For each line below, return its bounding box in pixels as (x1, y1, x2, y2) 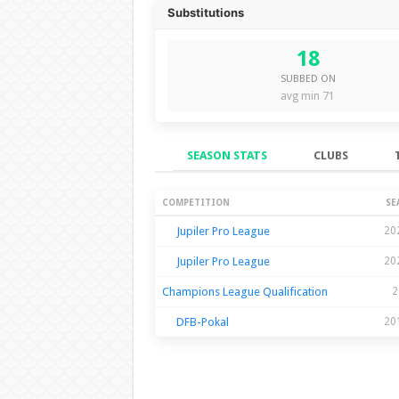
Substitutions (167, 4, 244, 20)
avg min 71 (281, 89, 335, 102)
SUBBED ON (280, 72, 336, 85)
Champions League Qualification (161, 284, 328, 298)
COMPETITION (161, 197, 230, 208)
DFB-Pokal (175, 314, 229, 329)
